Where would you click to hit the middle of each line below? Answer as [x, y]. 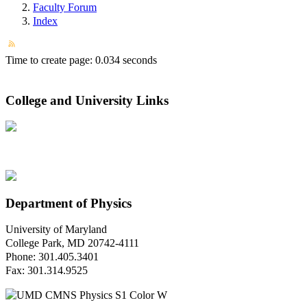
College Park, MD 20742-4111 [72, 243]
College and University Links [87, 101]
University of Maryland [56, 230]
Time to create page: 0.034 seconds [81, 60]
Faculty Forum [65, 8]
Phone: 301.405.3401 [52, 257]
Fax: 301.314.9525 [47, 271]
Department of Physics [69, 203]
